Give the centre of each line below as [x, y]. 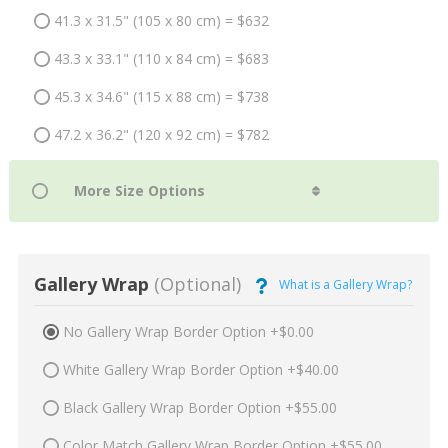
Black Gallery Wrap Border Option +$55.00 [199, 407]
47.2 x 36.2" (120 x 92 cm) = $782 [161, 135]
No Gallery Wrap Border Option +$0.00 [188, 331]
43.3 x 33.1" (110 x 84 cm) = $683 [161, 59]
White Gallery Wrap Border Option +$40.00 [200, 369]
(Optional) [194, 284]
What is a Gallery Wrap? [345, 284]
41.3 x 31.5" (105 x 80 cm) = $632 [161, 21]
